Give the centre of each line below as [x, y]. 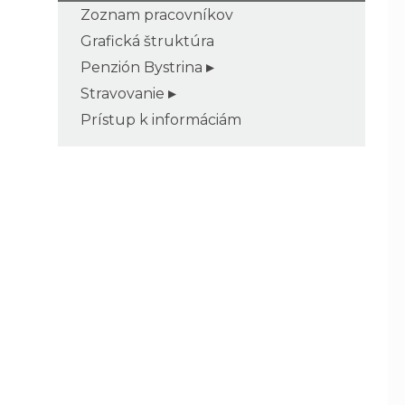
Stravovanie [122, 93]
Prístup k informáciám [161, 119]
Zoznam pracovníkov [157, 14]
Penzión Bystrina [141, 67]
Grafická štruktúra [147, 41]
